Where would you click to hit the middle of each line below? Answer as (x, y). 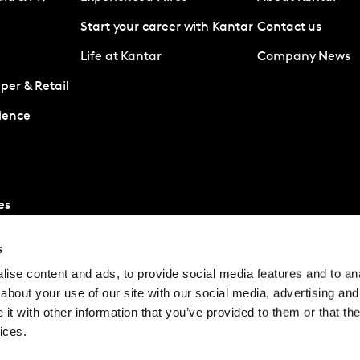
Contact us (290, 27)
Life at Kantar (121, 57)
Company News (304, 57)
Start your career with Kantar (167, 27)
